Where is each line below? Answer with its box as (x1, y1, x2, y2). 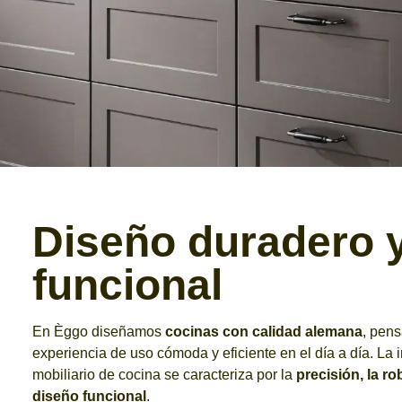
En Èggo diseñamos (32, 324, 165, 339)
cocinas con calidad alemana (165, 324, 363, 339)
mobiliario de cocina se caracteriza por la (32, 367, 296, 382)
